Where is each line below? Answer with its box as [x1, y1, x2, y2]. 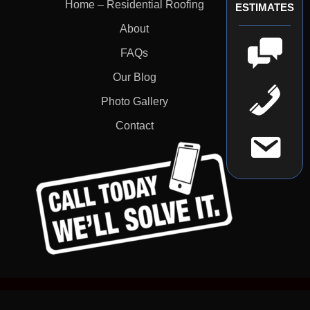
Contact [115, 120, 154, 132]
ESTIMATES [235, 1, 294, 14]
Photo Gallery [100, 95, 168, 108]
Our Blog [112, 71, 156, 84]
